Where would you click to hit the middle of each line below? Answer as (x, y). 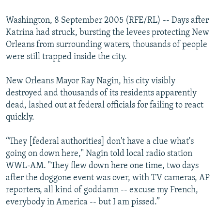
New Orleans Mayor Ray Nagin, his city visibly (91, 81)
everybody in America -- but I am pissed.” (83, 202)
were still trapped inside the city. (66, 57)
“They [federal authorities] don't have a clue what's (100, 142)
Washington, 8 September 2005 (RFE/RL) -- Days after (107, 21)
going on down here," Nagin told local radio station (99, 154)
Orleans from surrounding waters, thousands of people (107, 45)
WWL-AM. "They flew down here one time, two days (102, 166)
